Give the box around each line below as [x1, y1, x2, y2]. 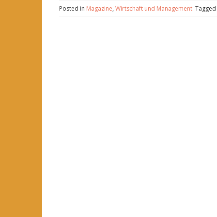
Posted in [59, 4, 86, 13]
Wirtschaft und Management [115, 4, 192, 13]
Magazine [86, 4, 112, 13]
